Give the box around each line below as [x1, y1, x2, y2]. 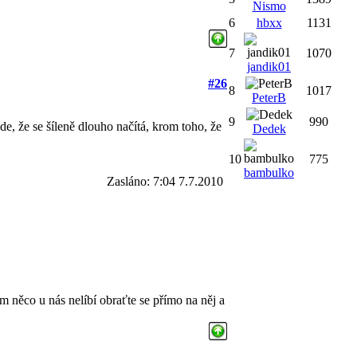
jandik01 [247, 60, 291, 73]
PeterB [252, 91, 286, 104]
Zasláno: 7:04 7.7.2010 [107, 174, 223, 188]
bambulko [244, 166, 294, 179]
